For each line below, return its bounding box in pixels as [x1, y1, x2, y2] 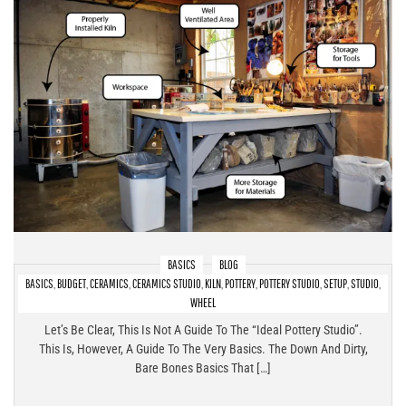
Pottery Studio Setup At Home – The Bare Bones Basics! [64, 290, 342, 310]
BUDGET [57, 276, 86, 292]
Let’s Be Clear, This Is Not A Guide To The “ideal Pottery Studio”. [43, 323, 362, 338]
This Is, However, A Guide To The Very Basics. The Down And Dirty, [38, 342, 368, 357]
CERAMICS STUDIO [132, 276, 201, 292]
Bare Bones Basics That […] [135, 361, 271, 376]
